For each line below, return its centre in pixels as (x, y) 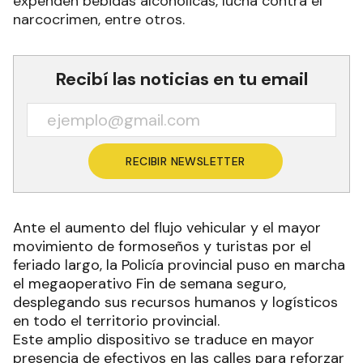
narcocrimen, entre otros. (99, 19)
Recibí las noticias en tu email (181, 79)
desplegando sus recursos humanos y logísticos (175, 302)
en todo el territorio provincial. (116, 321)
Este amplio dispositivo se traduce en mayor (164, 340)
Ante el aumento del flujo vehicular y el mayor (167, 228)
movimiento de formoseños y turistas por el (162, 246)
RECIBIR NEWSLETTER (186, 161)
